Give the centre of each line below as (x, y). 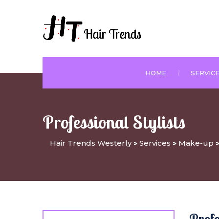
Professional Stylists (114, 122)
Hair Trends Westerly (91, 143)
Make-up (196, 143)
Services (155, 143)
